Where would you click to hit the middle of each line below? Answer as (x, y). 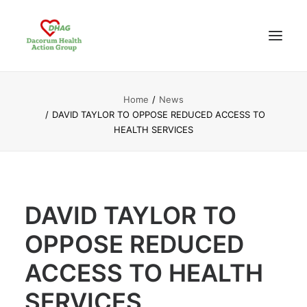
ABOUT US (51, 126)
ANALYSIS (50, 174)
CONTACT (50, 198)
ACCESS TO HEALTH (144, 273)
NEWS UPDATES (65, 150)
